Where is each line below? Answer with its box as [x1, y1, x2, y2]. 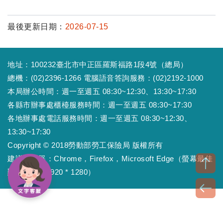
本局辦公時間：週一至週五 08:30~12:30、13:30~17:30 [7, 87, 196, 96]
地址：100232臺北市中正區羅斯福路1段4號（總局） [7, 60, 188, 69]
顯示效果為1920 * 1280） [7, 168, 96, 176]
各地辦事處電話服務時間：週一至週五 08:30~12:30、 [7, 114, 192, 122]
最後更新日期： [7, 22, 65, 31]
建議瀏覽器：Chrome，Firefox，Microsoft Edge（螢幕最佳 [7, 154, 213, 163]
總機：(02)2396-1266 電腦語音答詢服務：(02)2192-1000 [7, 74, 204, 82]
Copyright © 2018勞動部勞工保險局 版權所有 [7, 141, 163, 149]
